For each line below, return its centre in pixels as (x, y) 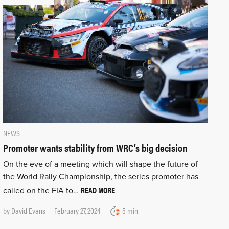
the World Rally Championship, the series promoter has (100, 177)
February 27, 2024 (77, 211)
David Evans (28, 211)
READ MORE (98, 190)
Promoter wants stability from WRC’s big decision (95, 148)
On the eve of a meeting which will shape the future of (100, 164)
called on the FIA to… (42, 191)
